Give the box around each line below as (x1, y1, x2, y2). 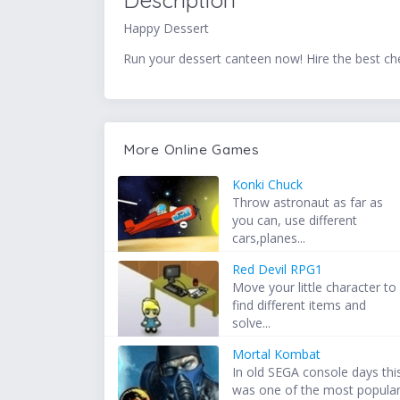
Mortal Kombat (232, 346, 321, 363)
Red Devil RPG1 (232, 261, 323, 279)
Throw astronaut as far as (232, 194, 384, 212)
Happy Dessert (123, 20, 209, 37)
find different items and (232, 296, 367, 314)
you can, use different (232, 212, 358, 229)
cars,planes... (232, 229, 306, 247)
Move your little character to (232, 279, 397, 296)
